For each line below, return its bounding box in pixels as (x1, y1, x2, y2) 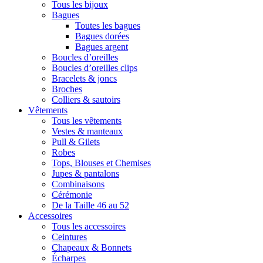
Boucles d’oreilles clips (52, 63, 137, 73)
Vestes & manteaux (52, 126, 123, 136)
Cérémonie (52, 190, 92, 200)
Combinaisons (52, 179, 104, 189)
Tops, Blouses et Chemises (52, 158, 151, 168)
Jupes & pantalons (52, 168, 119, 178)
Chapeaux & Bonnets (52, 242, 131, 252)
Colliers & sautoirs (52, 95, 120, 104)
